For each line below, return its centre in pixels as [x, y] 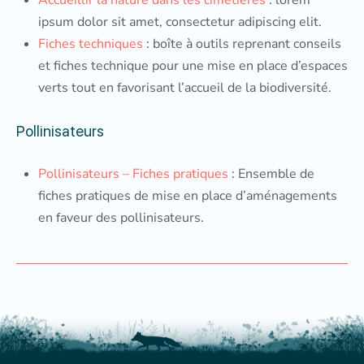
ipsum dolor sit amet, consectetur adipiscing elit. [180, 22]
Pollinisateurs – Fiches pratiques [133, 174]
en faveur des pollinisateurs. [121, 218]
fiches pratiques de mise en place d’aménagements [188, 196]
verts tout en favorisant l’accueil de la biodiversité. [185, 88]
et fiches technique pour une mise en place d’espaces [193, 66]
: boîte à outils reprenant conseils [242, 44]
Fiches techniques [91, 44]
